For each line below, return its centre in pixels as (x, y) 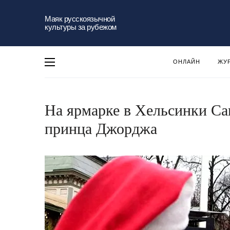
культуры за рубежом (81, 27)
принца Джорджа (101, 129)
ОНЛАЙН (187, 62)
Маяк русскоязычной (80, 19)
